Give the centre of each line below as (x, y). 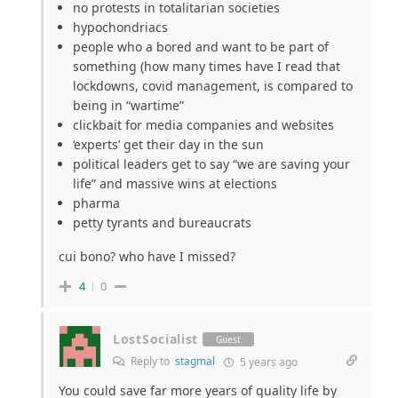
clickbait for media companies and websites (203, 125)
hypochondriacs (120, 28)
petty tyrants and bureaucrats (162, 223)
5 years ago (267, 362)
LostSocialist (156, 339)
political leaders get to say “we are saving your (211, 164)
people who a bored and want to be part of (201, 47)
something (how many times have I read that (207, 67)
